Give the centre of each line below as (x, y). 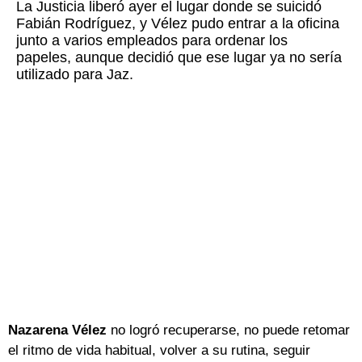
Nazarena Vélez (59, 330)
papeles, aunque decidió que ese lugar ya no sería (179, 58)
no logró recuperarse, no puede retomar (230, 330)
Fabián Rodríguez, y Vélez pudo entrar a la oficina (178, 24)
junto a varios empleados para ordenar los (152, 41)
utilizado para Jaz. (75, 75)
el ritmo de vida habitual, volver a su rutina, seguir (159, 351)
